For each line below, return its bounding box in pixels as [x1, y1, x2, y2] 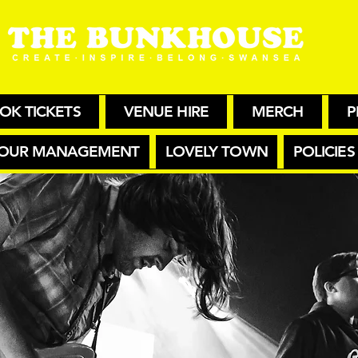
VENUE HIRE [124, 102, 209, 121]
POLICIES [293, 142, 355, 161]
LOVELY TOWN [165, 142, 268, 161]
